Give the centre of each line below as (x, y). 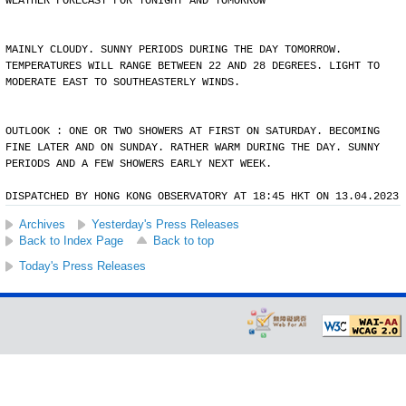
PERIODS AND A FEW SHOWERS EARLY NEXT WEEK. (139, 164)
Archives (42, 224)
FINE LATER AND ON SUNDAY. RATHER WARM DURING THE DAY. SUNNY (193, 148)
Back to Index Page (71, 241)
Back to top (184, 241)
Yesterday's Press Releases (165, 224)
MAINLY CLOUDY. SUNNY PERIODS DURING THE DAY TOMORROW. (174, 50)
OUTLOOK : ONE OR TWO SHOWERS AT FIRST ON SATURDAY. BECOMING (193, 131)
